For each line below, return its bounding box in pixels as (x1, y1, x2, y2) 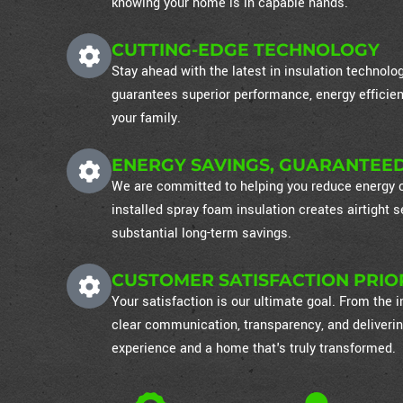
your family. (112, 109, 182, 129)
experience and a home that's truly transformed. (112, 339, 397, 359)
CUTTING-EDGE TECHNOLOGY (112, 40, 381, 61)
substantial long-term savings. (112, 224, 292, 244)
